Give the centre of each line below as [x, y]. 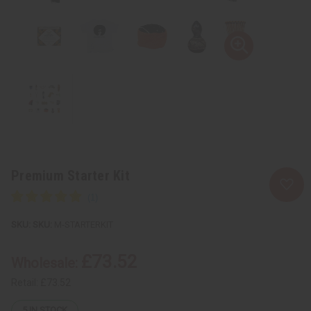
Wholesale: [46, 263]
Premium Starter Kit [70, 175]
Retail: [26, 282]
